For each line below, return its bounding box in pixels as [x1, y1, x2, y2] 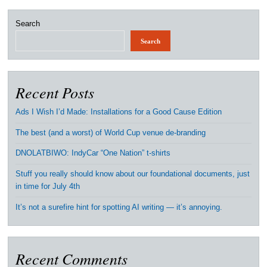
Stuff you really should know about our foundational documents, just [15, 170, 250, 179]
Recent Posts [15, 82, 95, 103]
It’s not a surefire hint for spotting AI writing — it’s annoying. [15, 203, 223, 212]
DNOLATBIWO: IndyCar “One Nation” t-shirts [15, 149, 171, 158]
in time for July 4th [15, 182, 80, 191]
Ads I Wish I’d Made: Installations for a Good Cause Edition [15, 108, 222, 117]
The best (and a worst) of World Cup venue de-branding [15, 128, 206, 137]
